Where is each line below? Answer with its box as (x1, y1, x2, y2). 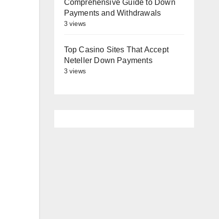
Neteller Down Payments (64, 56, 153, 65)
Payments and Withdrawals (64, 9, 161, 17)
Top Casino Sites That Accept (64, 45, 169, 54)
